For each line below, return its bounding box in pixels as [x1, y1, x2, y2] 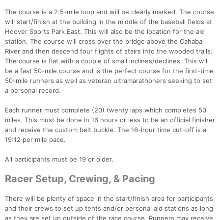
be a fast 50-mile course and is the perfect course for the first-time [5, 67, 214, 75]
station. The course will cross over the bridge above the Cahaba [5, 37, 202, 46]
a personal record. [5, 86, 61, 95]
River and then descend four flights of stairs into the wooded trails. [5, 47, 213, 55]
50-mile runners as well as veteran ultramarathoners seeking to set [5, 77, 212, 85]
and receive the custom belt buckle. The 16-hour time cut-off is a [5, 126, 206, 134]
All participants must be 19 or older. [5, 155, 113, 164]
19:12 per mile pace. [5, 136, 66, 144]
